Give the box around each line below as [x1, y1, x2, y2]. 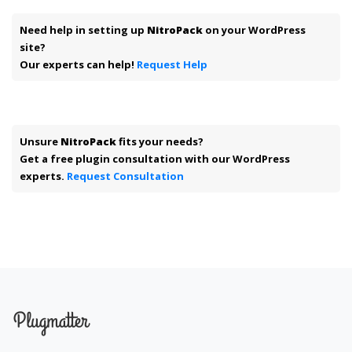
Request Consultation [67, 168, 184, 183]
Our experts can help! [20, 57, 137, 71]
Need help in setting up [20, 22, 147, 37]
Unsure [20, 134, 60, 148]
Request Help [137, 57, 207, 71]
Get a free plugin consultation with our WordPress [20, 151, 290, 166]
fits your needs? [116, 134, 203, 148]
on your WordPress [203, 22, 306, 37]
